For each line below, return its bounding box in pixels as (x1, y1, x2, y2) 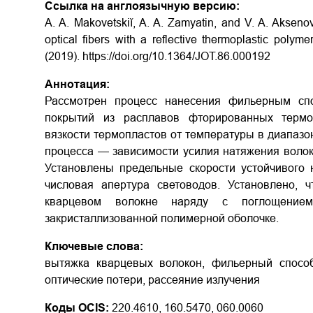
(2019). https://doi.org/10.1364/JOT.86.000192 (45, 50, 270, 62)
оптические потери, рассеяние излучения (45, 274, 260, 286)
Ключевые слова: (45, 240, 143, 252)
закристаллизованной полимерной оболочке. (45, 212, 279, 224)
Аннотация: (45, 78, 110, 90)
